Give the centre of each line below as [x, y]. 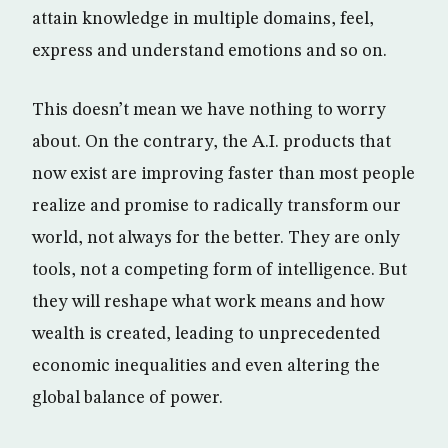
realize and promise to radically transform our [216, 205]
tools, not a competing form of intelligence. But [219, 269]
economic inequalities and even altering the [206, 365]
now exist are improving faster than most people [223, 173]
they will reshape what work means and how [208, 301]
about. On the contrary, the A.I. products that [211, 141]
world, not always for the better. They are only [216, 237]
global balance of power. [127, 397]
